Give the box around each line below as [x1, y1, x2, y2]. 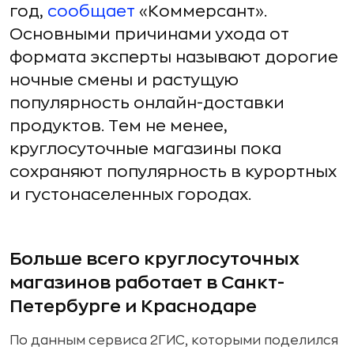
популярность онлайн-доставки [9, 95, 284, 111]
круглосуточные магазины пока [9, 141, 281, 157]
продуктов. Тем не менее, [9, 118, 228, 134]
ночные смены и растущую [9, 72, 239, 88]
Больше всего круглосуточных [9, 250, 299, 268]
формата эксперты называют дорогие [9, 49, 338, 66]
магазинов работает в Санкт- [9, 274, 284, 292]
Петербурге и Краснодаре [9, 298, 257, 315]
